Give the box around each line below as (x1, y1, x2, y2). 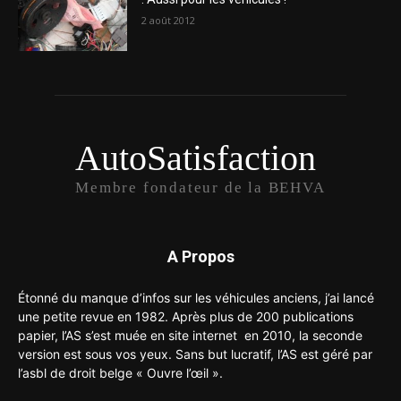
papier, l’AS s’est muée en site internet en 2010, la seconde (18, 327, 363, 343)
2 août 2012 (141, 13, 196, 28)
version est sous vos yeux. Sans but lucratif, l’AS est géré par (18, 346, 372, 362)
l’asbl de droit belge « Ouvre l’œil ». (18, 364, 223, 380)
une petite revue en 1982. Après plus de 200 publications (18, 308, 354, 324)
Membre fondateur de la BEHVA (75, 178, 326, 196)
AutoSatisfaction (75, 137, 317, 178)
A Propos (166, 246, 235, 266)
